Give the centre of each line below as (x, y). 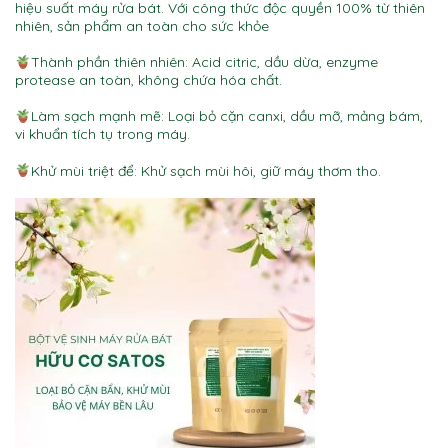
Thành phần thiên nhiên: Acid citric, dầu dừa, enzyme (204, 62)
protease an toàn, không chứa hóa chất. (148, 80)
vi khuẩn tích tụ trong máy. (102, 134)
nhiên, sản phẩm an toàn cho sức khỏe (142, 26)
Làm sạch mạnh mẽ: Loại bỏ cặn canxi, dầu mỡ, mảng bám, (226, 116)
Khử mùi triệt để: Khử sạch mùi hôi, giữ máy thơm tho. (205, 170)
